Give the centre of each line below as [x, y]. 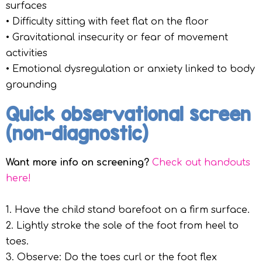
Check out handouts [201, 163]
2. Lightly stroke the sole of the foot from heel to [122, 226]
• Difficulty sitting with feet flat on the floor [107, 22]
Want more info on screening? [77, 163]
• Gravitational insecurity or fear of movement [117, 38]
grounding [31, 85]
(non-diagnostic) [77, 134]
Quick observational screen [128, 115]
